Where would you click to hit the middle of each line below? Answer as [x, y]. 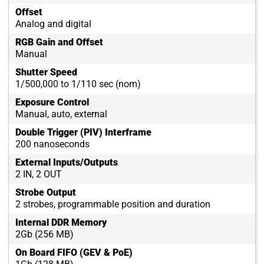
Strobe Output [46, 193]
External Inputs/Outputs [67, 163]
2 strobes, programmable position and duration [113, 204]
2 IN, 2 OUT [39, 174]
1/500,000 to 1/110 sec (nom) [78, 84]
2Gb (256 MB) [44, 235]
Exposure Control [52, 103]
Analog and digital [53, 24]
